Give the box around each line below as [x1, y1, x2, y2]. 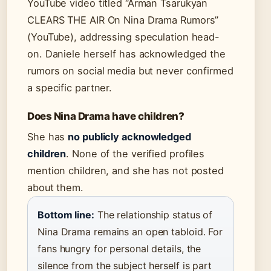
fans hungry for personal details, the [38, 243, 201, 255]
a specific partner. [27, 82, 113, 94]
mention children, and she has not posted [27, 165, 224, 177]
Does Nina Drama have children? [27, 110, 184, 123]
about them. [27, 181, 83, 194]
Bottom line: [38, 209, 94, 221]
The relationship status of [94, 209, 213, 221]
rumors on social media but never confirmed [27, 65, 233, 77]
